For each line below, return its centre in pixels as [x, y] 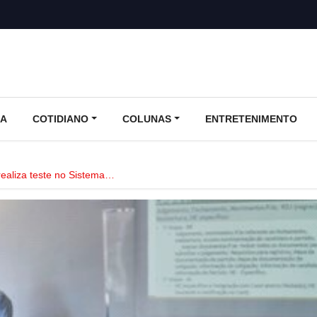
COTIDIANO [60, 119]
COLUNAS [146, 119]
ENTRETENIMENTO [251, 119]
